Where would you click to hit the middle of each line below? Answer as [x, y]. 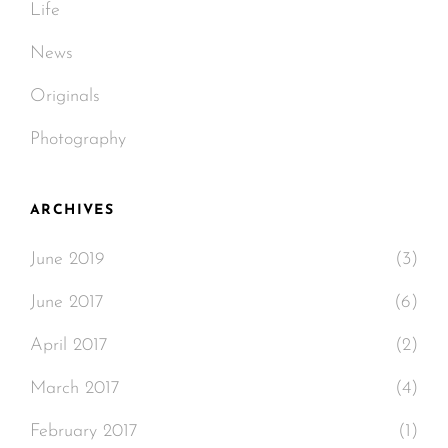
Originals [65, 96]
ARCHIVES [72, 210]
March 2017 [75, 388]
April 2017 [69, 345]
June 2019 [67, 259]
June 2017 [67, 302]
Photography [78, 139]
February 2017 [84, 431]
